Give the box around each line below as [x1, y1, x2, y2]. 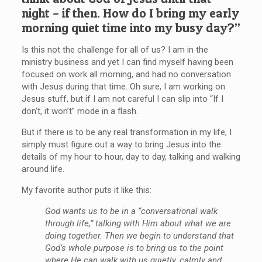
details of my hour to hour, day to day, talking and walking [21, 151, 240, 162]
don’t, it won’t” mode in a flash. [21, 105, 138, 116]
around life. [21, 163, 64, 174]
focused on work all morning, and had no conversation [21, 68, 231, 80]
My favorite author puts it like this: [21, 184, 151, 195]
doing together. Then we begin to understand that [44, 230, 234, 241]
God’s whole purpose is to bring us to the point [44, 242, 223, 253]
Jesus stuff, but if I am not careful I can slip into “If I [21, 93, 223, 104]
